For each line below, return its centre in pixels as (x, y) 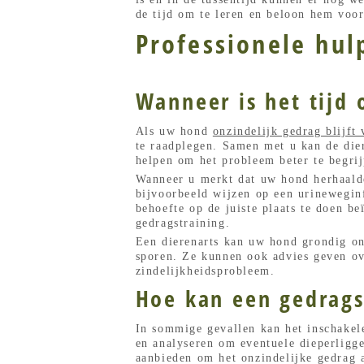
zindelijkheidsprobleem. (205, 271)
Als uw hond (174, 131)
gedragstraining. (183, 223)
